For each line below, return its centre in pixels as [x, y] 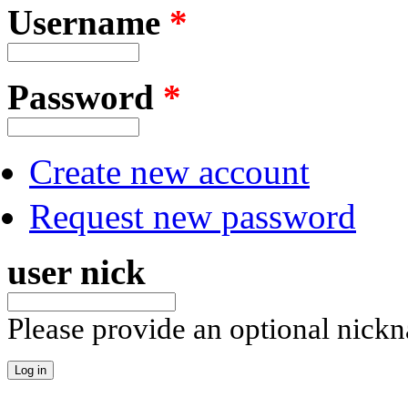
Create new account [169, 171]
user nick [76, 271]
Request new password [193, 216]
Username [88, 22]
